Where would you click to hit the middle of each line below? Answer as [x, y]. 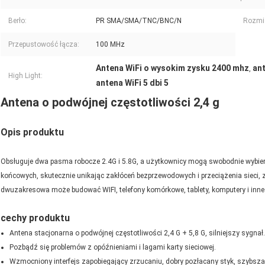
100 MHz [110, 45]
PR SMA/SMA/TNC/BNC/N [139, 21]
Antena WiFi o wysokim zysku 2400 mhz [172, 68]
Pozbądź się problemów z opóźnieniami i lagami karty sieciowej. [113, 248]
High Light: [25, 76]
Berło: [17, 21]
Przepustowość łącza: [44, 45]
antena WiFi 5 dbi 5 [132, 83]
